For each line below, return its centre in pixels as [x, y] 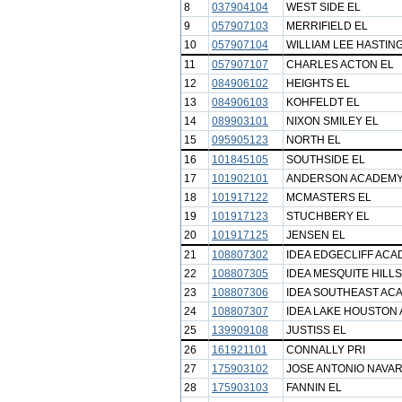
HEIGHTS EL [318, 83]
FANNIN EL [314, 388]
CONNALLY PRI [326, 350]
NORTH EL [314, 140]
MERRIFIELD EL [327, 26]
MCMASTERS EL [329, 197]
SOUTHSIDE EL [326, 160]
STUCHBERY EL [328, 216]
